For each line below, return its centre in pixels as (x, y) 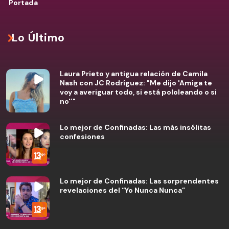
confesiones (82, 136)
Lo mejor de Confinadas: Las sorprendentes (139, 181)
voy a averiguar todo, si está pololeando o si (138, 92)
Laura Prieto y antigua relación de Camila (134, 74)
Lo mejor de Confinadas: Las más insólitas (135, 127)
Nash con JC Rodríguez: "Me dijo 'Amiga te (136, 83)
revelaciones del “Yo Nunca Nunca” (122, 190)
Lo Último (38, 38)
